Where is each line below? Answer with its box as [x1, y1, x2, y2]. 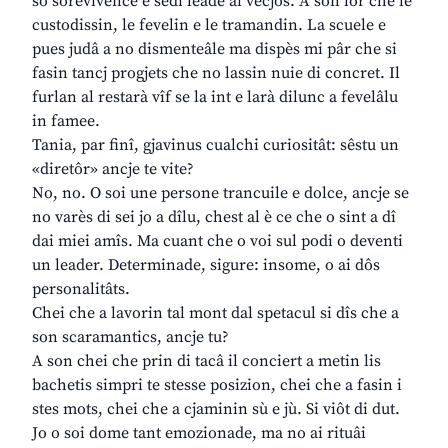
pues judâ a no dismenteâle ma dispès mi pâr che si [32, 39, 397, 60]
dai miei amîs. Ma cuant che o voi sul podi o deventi [32, 231, 403, 252]
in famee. [32, 111, 100, 132]
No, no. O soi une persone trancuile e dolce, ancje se [32, 183, 409, 204]
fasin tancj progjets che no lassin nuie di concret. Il [32, 63, 400, 84]
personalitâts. [32, 279, 130, 300]
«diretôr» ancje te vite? [32, 159, 194, 180]
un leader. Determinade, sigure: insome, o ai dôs [32, 255, 380, 276]
